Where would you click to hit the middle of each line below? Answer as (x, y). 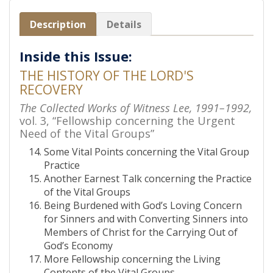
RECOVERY (51, 90)
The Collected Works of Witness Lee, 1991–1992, (136, 108)
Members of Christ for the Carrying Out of (141, 232)
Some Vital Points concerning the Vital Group (147, 152)
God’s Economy (78, 246)
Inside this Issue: (76, 56)
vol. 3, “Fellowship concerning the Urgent (127, 121)
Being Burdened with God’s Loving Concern (143, 205)
